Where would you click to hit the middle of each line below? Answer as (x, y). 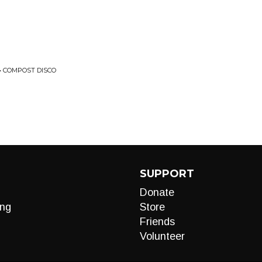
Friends (157, 222)
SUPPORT (167, 174)
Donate (157, 192)
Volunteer (162, 236)
